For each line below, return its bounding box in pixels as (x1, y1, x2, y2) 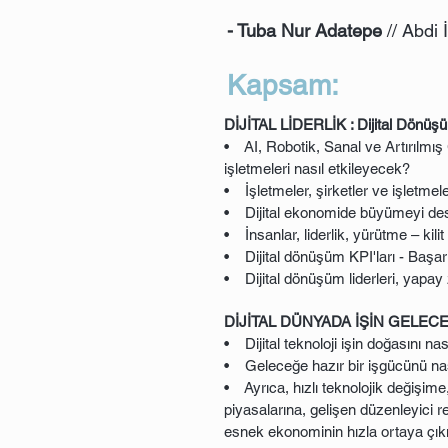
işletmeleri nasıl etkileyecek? (224, 160, 414, 177)
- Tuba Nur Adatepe (227, 20, 382, 41)
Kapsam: (227, 69, 339, 101)
